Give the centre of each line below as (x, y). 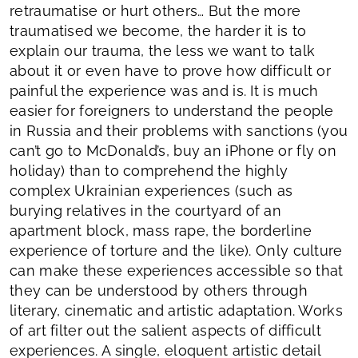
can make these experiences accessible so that (177, 270)
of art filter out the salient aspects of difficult (165, 330)
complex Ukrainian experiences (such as (151, 190)
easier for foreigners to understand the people (172, 110)
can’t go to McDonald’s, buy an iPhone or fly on (173, 150)
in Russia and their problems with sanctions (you (179, 130)
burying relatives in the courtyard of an (145, 210)
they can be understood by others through (159, 290)
